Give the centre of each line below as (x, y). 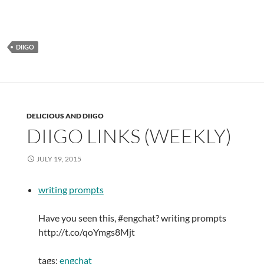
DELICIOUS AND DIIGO (65, 116)
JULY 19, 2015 (59, 159)
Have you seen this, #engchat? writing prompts (132, 218)
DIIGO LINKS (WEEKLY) (129, 136)
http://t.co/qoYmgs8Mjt (86, 232)
